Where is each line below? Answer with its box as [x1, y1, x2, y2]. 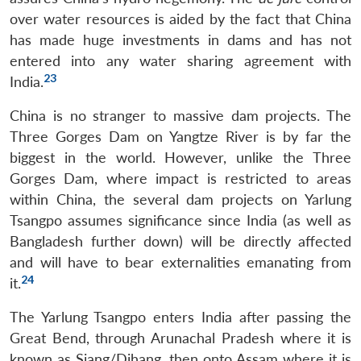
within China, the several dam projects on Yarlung [10, 190, 351, 208]
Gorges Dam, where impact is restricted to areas [10, 169, 351, 187]
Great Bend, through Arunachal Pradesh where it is [10, 329, 351, 346]
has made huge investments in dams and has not [10, 31, 351, 48]
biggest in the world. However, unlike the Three [10, 148, 351, 166]
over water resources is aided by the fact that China [10, 10, 351, 27]
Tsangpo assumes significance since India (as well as [10, 211, 351, 229]
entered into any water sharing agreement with [10, 52, 351, 69]
